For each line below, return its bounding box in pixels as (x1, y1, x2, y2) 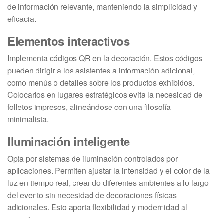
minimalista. (7, 113, 49, 125)
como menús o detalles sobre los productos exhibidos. (7, 76, 194, 88)
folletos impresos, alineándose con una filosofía (7, 101, 171, 112)
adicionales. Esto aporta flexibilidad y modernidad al (7, 201, 187, 213)
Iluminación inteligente (7, 132, 130, 149)
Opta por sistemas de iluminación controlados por (7, 152, 178, 164)
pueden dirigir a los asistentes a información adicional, (7, 64, 195, 76)
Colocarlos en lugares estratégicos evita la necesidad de (7, 89, 202, 100)
